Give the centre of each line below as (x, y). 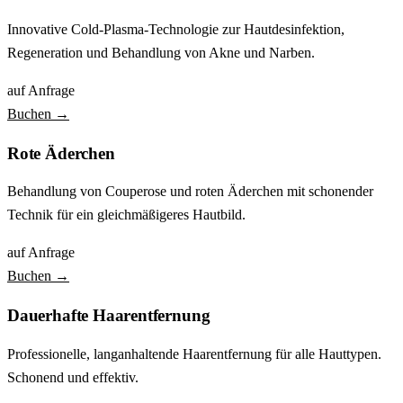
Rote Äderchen (61, 153)
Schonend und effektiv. (73, 377)
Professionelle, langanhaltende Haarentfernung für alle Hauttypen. (194, 354)
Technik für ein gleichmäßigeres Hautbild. (126, 215)
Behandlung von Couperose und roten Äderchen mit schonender (190, 192)
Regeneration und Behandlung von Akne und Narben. (161, 52)
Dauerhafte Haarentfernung (109, 315)
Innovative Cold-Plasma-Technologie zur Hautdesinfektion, (176, 29)
